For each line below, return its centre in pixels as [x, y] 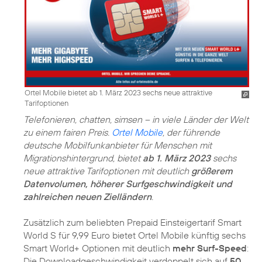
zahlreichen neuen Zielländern [87, 196]
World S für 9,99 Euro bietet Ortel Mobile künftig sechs [135, 235]
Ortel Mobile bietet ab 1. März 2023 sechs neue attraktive [118, 92]
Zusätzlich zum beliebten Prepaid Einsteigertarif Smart [132, 222]
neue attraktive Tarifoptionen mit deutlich [107, 170]
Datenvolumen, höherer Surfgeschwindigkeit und [128, 183]
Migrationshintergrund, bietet [83, 158]
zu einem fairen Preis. [68, 132]
